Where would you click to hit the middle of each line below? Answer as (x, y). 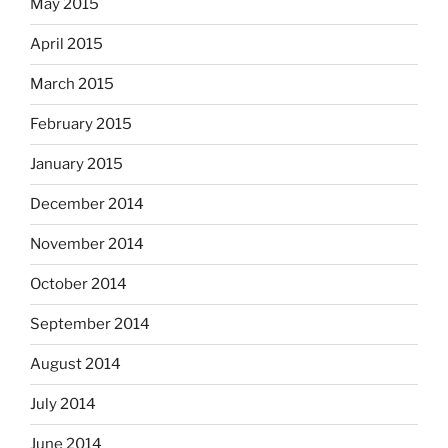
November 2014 (87, 244)
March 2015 (72, 84)
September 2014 (90, 324)
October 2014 (78, 284)
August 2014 (75, 364)
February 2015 (81, 124)
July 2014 (63, 404)
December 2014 (87, 204)
